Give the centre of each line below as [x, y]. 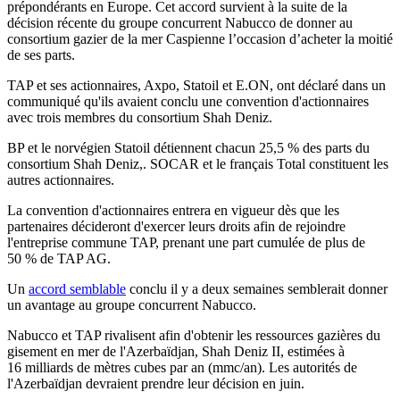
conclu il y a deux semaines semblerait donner [257, 289]
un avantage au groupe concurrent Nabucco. [132, 305]
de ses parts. [41, 55]
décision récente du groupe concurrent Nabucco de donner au [180, 23]
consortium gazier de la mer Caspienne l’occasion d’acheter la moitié [200, 39]
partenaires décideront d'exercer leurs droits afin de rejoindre [176, 227]
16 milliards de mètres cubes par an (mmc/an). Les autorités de [182, 368]
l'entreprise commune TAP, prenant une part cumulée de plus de [186, 243]
